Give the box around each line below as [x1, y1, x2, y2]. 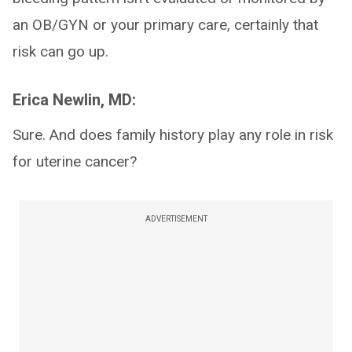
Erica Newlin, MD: [13, 90, 136, 109]
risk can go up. [13, 42, 108, 60]
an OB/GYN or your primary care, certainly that [13, 16, 318, 34]
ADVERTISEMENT [145, 214, 207, 223]
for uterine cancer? [13, 152, 137, 170]
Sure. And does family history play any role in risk [13, 126, 333, 144]
